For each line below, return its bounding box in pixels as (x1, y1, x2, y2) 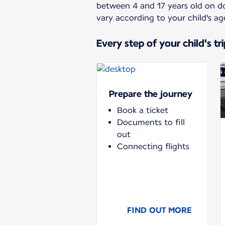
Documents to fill (117, 117, 185, 127)
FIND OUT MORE (127, 205, 191, 215)
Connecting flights (117, 141, 189, 151)
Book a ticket (117, 105, 168, 115)
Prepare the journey (109, 88, 192, 99)
